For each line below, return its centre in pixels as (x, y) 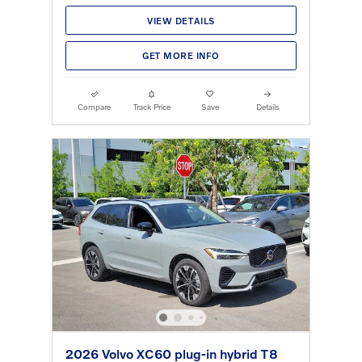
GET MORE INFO (181, 56)
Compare (95, 106)
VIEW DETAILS (181, 20)
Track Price (152, 106)
